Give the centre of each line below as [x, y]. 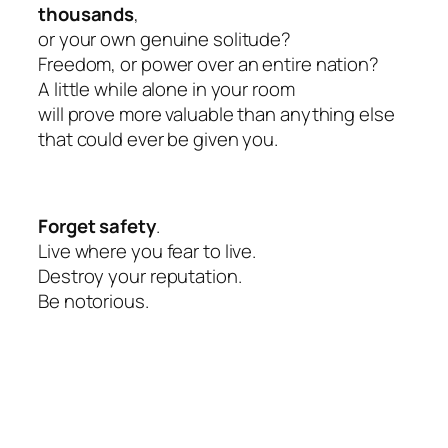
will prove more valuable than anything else [216, 113]
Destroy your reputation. [140, 275]
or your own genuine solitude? [165, 38]
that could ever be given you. [158, 138]
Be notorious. [93, 300]
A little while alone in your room [166, 88]
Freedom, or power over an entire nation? [208, 63]
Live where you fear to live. [147, 250]
